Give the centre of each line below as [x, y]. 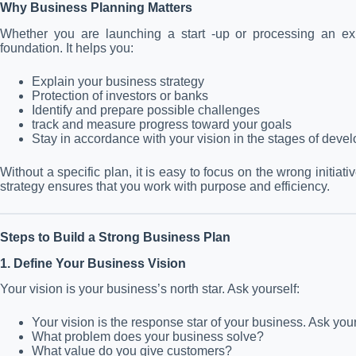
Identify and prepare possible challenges [146, 110]
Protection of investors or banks [120, 95]
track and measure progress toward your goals [162, 124]
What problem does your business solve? [148, 337]
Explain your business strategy [118, 81]
